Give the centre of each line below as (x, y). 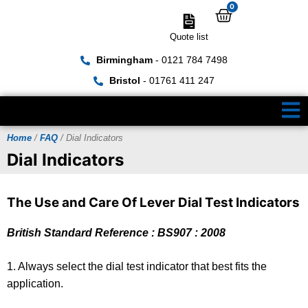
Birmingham (124, 60)
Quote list (189, 37)
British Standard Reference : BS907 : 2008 (116, 232)
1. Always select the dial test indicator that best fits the (137, 266)
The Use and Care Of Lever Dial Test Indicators (153, 202)
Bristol (124, 81)
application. (35, 283)
